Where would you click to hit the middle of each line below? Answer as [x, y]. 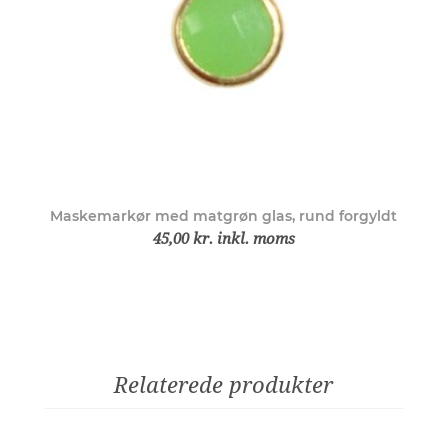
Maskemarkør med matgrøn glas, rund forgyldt [224, 215]
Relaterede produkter [224, 385]
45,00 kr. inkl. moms [223, 238]
